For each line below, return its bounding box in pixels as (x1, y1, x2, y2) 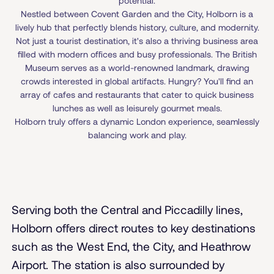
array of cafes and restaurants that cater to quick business (20, 89, 254, 100)
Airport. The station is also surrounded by (12, 257, 225, 272)
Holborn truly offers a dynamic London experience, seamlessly (15, 116, 259, 127)
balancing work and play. (87, 130, 187, 141)
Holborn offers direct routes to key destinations (12, 220, 256, 235)
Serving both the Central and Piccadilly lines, (12, 202, 243, 217)
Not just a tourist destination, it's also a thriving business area (16, 35, 258, 46)
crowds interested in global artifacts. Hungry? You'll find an (21, 76, 253, 87)
